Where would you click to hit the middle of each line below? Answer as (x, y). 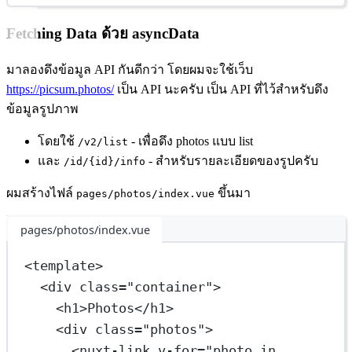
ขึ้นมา (233, 192)
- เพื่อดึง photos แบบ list (191, 141)
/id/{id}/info (104, 161)
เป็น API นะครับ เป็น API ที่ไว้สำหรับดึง (221, 89)
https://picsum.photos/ (60, 89)
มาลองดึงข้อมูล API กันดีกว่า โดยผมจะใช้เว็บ (130, 69)
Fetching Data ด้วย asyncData (103, 33)
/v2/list (103, 141)
